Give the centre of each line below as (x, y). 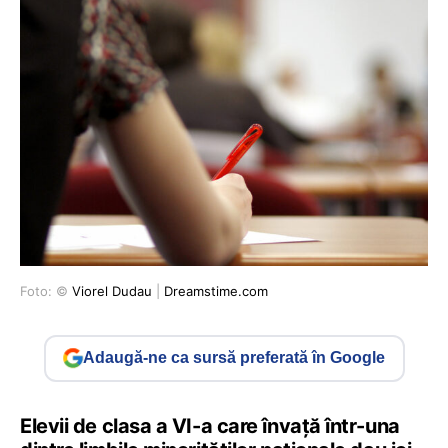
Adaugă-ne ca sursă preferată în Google (234, 358)
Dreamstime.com (216, 290)
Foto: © (46, 290)
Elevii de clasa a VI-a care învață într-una (210, 425)
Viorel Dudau (112, 290)
